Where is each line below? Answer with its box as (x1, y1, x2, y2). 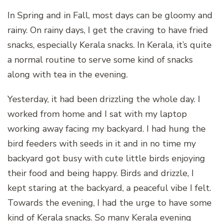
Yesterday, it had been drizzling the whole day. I (7, 93, 200, 106)
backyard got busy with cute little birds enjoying (7, 152, 205, 165)
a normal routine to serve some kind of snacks (7, 54, 193, 66)
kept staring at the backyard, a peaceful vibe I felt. (7, 182, 211, 194)
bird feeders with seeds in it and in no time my (7, 138, 196, 150)
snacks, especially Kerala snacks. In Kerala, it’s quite (7, 39, 212, 51)
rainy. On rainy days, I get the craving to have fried (7, 24, 208, 37)
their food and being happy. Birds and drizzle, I (7, 167, 194, 180)
